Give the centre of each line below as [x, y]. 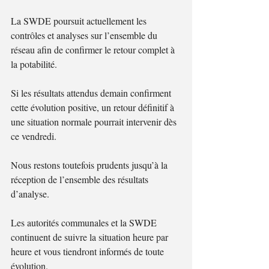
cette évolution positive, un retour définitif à [94, 107]
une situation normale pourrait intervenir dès [95, 121]
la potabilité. [34, 64]
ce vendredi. [34, 136]
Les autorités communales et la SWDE [85, 222]
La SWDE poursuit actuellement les [80, 20]
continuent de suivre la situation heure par [91, 237]
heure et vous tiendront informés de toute [89, 251]
